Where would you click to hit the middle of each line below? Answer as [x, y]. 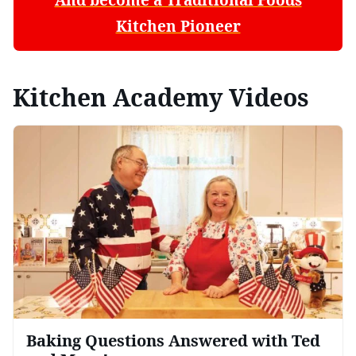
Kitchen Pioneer [178, 26]
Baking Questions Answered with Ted [173, 341]
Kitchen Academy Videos [161, 97]
